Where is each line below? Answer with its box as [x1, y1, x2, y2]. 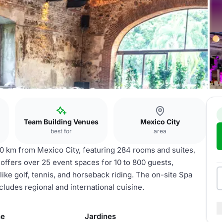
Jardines [84, 212, 116, 221]
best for [51, 127, 72, 135]
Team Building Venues [24, 117, 99, 126]
